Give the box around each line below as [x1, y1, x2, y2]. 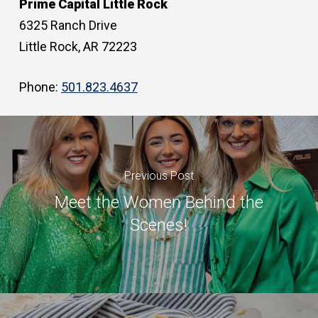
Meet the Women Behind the [54, 192, 263, 212]
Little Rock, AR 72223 [18, 39, 137, 55]
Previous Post [124, 168, 194, 182]
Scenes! [130, 214, 188, 235]
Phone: [18, 79, 61, 95]
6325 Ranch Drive [18, 18, 117, 33]
